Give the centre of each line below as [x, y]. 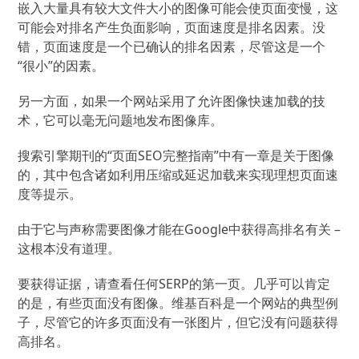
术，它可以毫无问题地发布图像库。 [121, 120]
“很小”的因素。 [61, 66]
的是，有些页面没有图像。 [95, 303]
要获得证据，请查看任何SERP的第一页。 [136, 284]
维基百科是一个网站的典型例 [255, 303]
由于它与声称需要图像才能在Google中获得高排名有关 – [179, 229]
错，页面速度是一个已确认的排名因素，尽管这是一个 [172, 46]
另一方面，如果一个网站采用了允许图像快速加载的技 [172, 101]
